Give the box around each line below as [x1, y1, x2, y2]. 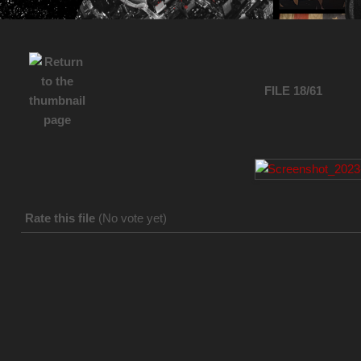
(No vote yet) [98, 211, 167, 225]
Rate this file [25, 211, 98, 225]
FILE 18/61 [264, 84, 323, 98]
